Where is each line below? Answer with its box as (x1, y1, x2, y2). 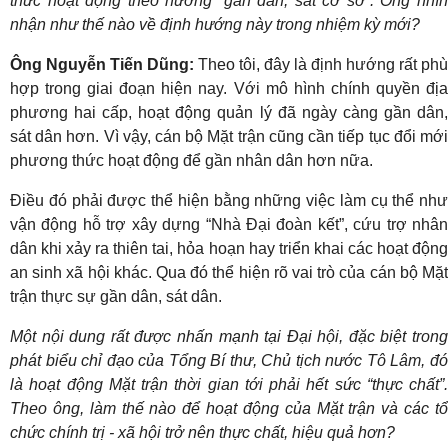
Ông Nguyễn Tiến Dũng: (10, 55, 198, 73)
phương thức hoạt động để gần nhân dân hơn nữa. (10, 151, 373, 169)
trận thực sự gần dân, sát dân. (10, 287, 222, 305)
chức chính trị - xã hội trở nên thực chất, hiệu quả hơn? (10, 423, 395, 441)
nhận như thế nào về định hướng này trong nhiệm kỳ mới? (10, 15, 420, 33)
